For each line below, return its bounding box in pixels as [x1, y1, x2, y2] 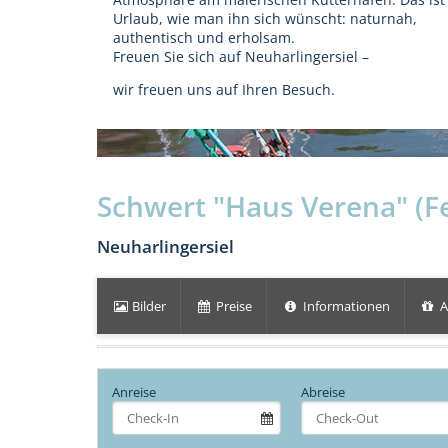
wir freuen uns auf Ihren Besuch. [113, 79, 335, 99]
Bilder [129, 296, 167, 315]
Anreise [112, 383, 156, 402]
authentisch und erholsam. [113, 27, 295, 47]
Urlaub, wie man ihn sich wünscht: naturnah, [113, 8, 417, 28]
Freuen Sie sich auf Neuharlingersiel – [113, 46, 369, 66]
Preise [213, 296, 253, 315]
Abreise [301, 383, 346, 402]
